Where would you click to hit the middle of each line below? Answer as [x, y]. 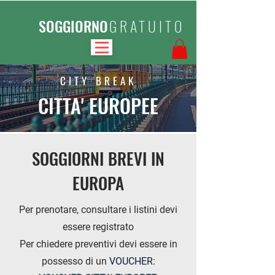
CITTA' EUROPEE [98, 106]
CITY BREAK [98, 81]
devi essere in [148, 244]
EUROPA [98, 183]
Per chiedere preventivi [69, 244]
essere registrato [98, 227]
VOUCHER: [132, 261]
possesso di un [75, 261]
